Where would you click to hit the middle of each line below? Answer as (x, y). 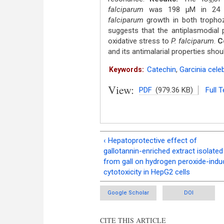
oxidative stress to (139, 41)
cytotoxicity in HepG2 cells (147, 172)
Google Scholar (128, 193)
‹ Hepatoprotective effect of (150, 140)
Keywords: (126, 69)
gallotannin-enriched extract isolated (163, 151)
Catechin (161, 69)
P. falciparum (192, 41)
